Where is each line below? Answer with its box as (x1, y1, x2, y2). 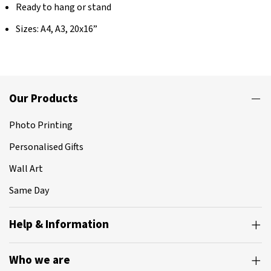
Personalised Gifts (9, 140, 83, 154)
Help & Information (9, 217, 109, 233)
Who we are (9, 252, 70, 269)
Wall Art (9, 162, 43, 175)
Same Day (9, 184, 49, 197)
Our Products (9, 91, 78, 107)
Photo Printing (9, 119, 73, 132)
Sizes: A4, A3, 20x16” (16, 22, 97, 36)
